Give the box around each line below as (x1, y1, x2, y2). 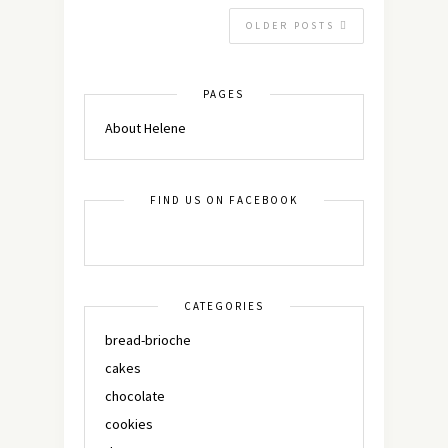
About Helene (105, 119, 186, 138)
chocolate (105, 387, 165, 406)
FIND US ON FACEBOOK (150, 193, 298, 208)
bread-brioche (105, 331, 191, 350)
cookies (105, 415, 153, 434)
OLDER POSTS (246, 19, 340, 33)
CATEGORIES (184, 299, 264, 314)
